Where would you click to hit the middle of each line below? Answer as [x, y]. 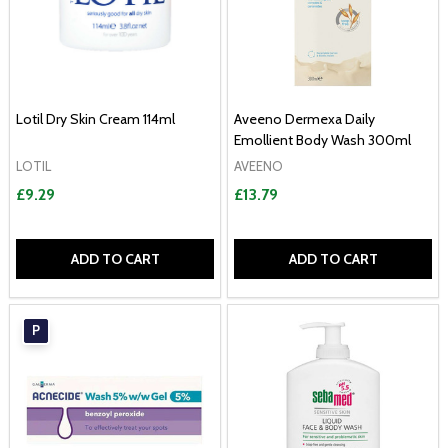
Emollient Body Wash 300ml [322, 140]
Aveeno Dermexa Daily [304, 119]
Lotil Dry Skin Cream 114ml [95, 119]
